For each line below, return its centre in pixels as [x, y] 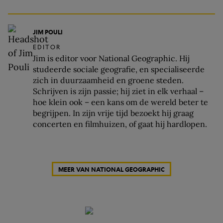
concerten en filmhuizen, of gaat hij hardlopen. [120, 124]
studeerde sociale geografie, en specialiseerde [119, 69]
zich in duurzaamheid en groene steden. [108, 80]
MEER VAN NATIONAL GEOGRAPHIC [111, 169]
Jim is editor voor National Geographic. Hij [111, 58]
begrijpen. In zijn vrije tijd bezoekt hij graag [113, 113]
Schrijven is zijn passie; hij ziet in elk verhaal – [118, 91]
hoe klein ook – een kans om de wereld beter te [120, 102]
